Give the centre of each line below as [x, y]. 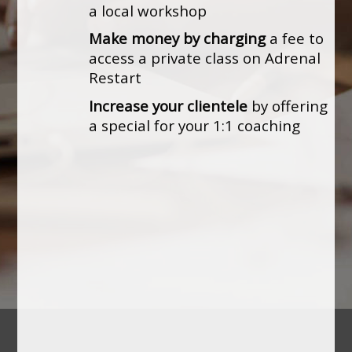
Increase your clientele [169, 105]
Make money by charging [178, 38]
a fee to [295, 38]
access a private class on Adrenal [205, 58]
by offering [288, 105]
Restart [115, 78]
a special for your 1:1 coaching [195, 125]
